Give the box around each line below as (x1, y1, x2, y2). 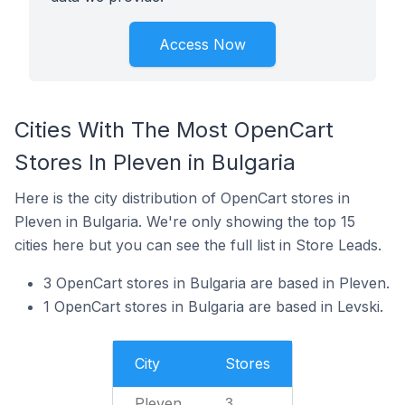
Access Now (159, 35, 246, 53)
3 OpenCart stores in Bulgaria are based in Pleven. (43, 274, 390, 292)
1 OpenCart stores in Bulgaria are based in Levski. (43, 297, 383, 316)
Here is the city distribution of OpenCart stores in (14, 189, 350, 207)
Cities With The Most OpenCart (14, 117, 334, 143)
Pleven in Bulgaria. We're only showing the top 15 (14, 212, 355, 231)
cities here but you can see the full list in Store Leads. (14, 236, 381, 254)
